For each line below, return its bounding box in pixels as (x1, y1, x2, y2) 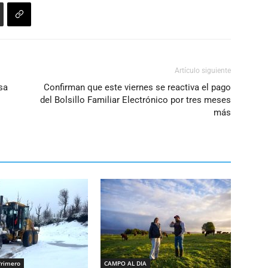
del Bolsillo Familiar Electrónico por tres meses (40, 95, 231, 105)
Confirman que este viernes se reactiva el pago (44, 82, 231, 93)
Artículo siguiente (175, 66, 231, 75)
